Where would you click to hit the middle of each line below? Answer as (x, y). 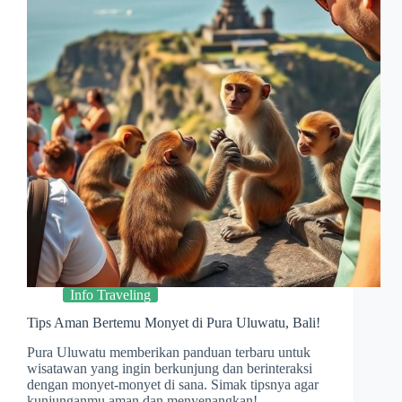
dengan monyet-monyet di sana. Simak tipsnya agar (173, 384)
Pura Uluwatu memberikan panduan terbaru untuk (169, 352)
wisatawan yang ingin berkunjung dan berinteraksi (170, 368)
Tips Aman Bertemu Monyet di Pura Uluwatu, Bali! (174, 322)
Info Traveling (110, 295)
